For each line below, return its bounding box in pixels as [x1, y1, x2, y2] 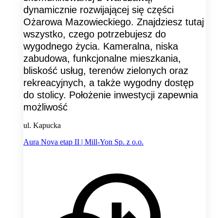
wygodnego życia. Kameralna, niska [23, 41, 178, 52]
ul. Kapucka [23, 121, 61, 130]
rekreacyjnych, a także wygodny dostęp [23, 77, 194, 89]
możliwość [23, 102, 68, 113]
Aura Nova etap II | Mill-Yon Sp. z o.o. [23, 138, 144, 146]
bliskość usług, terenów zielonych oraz [23, 65, 188, 76]
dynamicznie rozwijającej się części [23, 4, 174, 16]
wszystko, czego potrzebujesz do [23, 29, 166, 40]
